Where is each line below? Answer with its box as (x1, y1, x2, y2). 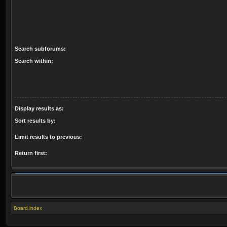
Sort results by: (15, 118, 56, 124)
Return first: (15, 150, 47, 156)
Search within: (15, 58, 53, 64)
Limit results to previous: (15, 134, 82, 140)
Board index (14, 205, 42, 211)
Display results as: (15, 105, 64, 111)
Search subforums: (15, 46, 66, 52)
